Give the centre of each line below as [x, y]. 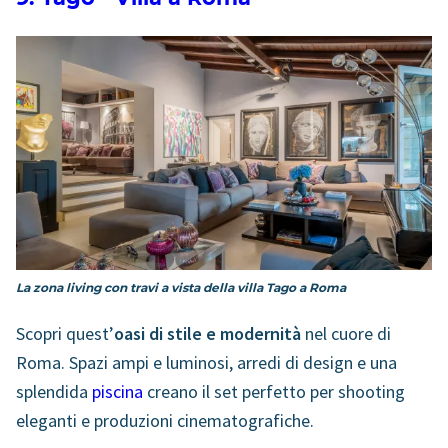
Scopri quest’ [65, 334]
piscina [117, 392]
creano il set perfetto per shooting [274, 392]
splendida [54, 392]
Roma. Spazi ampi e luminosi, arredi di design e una [206, 363]
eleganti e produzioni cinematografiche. [167, 421]
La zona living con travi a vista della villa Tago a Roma [181, 288]
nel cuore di [346, 334]
